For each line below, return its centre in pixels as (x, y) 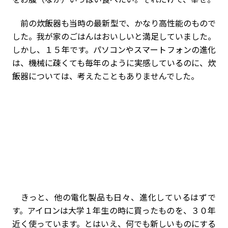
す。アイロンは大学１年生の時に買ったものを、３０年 (114, 210)
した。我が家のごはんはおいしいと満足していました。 (114, 36)
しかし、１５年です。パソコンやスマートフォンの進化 (114, 49)
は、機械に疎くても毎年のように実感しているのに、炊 (114, 63)
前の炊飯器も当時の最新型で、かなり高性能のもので (114, 23)
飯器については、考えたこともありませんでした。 (106, 76)
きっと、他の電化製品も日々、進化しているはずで (114, 197)
